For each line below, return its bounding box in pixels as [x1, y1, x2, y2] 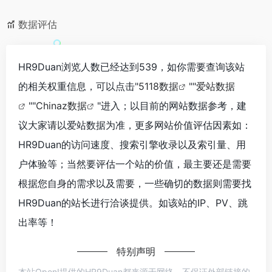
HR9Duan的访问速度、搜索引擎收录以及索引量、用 [18, 138, 246, 151]
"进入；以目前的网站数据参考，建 [97, 100, 246, 112]
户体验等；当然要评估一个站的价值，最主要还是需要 [18, 158, 251, 171]
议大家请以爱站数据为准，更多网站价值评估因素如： [18, 119, 251, 132]
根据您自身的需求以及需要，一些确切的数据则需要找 [18, 177, 251, 190]
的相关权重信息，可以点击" [18, 80, 138, 93]
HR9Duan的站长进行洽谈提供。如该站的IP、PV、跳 [18, 197, 248, 209]
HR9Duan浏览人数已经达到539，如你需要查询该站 [18, 61, 245, 73]
